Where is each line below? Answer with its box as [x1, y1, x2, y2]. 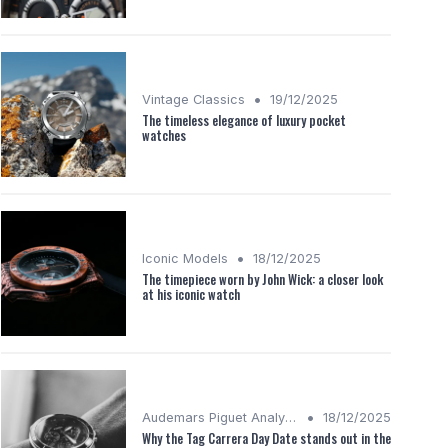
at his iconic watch [142, 284, 240, 304]
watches [142, 125, 186, 145]
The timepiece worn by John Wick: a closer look [142, 269, 383, 289]
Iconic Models [142, 250, 228, 266]
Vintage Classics [142, 91, 245, 107]
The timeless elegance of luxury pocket [142, 110, 346, 130]
